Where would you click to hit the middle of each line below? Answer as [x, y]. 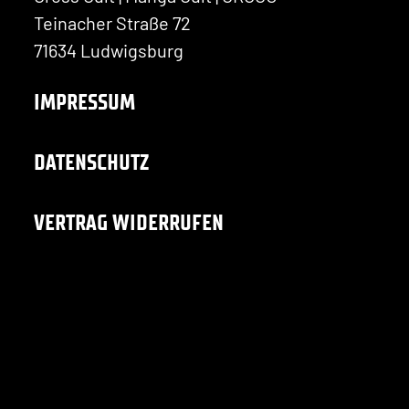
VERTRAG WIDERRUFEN [129, 222]
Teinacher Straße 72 [112, 23]
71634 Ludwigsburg [109, 50]
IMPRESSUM [84, 102]
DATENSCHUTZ [91, 162]
